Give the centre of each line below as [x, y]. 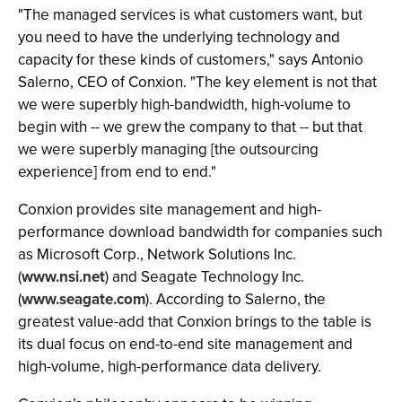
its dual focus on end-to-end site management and [185, 344]
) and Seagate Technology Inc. [205, 277]
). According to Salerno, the [236, 299]
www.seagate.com [83, 299]
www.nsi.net [63, 277]
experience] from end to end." [117, 172]
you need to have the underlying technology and [179, 37]
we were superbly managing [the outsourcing [168, 149]
